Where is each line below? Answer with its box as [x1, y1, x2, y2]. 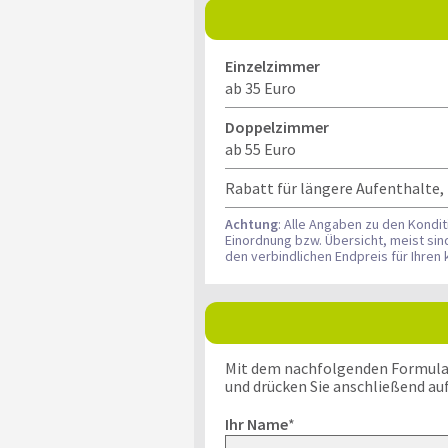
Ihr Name [224, 414, 288, 434]
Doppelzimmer [224, 117, 329, 137]
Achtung [224, 215, 278, 233]
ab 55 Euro [224, 139, 296, 159]
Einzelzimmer [224, 56, 320, 76]
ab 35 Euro [224, 78, 296, 98]
